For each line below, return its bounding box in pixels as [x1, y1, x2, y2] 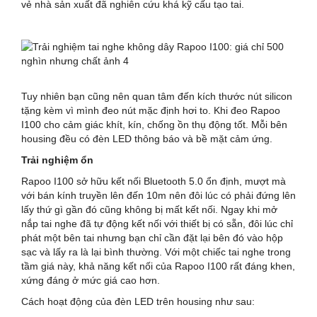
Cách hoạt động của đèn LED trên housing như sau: [21, 295, 255, 307]
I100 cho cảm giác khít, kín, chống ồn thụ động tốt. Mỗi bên [21, 118, 287, 130]
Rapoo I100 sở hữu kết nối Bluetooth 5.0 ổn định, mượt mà [21, 175, 286, 187]
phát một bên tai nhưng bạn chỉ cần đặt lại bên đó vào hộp [21, 231, 283, 243]
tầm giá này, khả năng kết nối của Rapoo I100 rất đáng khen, [21, 260, 295, 272]
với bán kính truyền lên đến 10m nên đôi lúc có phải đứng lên [21, 189, 296, 201]
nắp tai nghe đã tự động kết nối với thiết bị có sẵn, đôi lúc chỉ [21, 217, 293, 229]
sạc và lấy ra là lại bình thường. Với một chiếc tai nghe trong [21, 246, 291, 258]
